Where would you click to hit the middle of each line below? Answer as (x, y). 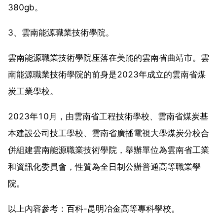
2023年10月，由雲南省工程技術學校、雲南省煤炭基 (108, 116)
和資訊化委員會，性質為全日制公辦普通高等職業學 (104, 166)
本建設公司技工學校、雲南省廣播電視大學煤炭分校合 (109, 133)
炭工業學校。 (33, 91)
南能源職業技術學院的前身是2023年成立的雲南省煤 (107, 74)
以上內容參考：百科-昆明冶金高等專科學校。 (94, 208)
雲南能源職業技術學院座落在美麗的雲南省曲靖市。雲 (109, 57)
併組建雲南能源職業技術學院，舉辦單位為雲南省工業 (109, 150)
